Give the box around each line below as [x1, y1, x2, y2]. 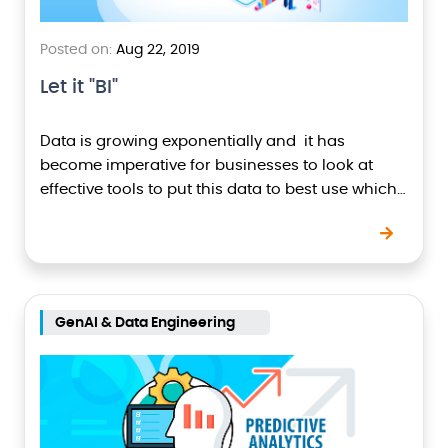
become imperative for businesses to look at [40, 158, 373, 173]
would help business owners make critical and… [40, 206, 397, 221]
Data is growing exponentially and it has [40, 134, 345, 149]
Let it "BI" [40, 78, 118, 97]
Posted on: [40, 43, 112, 57]
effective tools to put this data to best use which [40, 182, 397, 197]
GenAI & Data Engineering [55, 315, 235, 330]
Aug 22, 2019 [112, 43, 200, 57]
